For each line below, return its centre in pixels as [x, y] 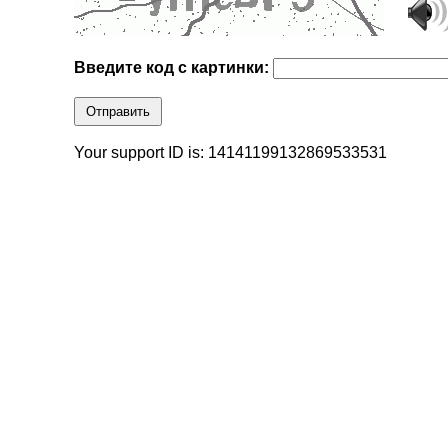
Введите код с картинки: [174, 68]
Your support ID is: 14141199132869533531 [231, 153]
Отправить [118, 112]
